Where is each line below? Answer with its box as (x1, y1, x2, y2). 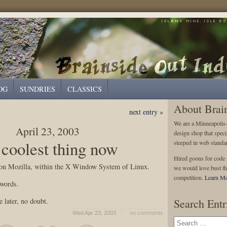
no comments (129, 210, 163, 216)
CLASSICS (67, 84, 102, 94)
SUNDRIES (20, 84, 55, 94)
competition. (174, 173, 205, 181)
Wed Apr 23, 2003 (72, 210, 116, 216)
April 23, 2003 (15, 124, 80, 138)
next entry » (129, 107, 163, 117)
